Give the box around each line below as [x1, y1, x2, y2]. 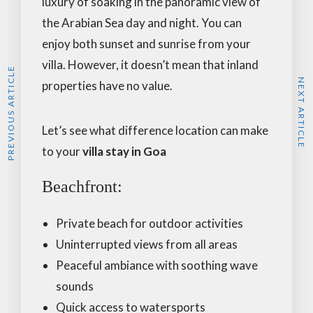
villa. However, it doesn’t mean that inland [42, 57, 259, 72]
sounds [56, 278, 94, 293]
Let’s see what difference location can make [42, 122, 268, 138]
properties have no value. [42, 78, 173, 93]
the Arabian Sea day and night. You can [42, 15, 242, 30]
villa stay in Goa [82, 143, 166, 159]
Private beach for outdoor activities [56, 215, 243, 231]
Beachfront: [42, 177, 122, 196]
